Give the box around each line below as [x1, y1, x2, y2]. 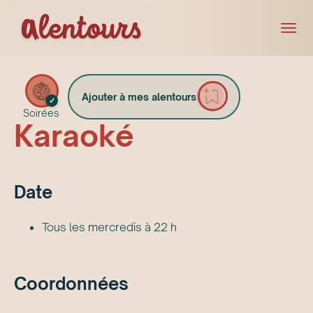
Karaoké [14, 117, 134, 154]
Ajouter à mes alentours [82, 90, 196, 103]
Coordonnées [14, 273, 129, 295]
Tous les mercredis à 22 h [42, 219, 177, 234]
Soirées [22, 106, 59, 119]
